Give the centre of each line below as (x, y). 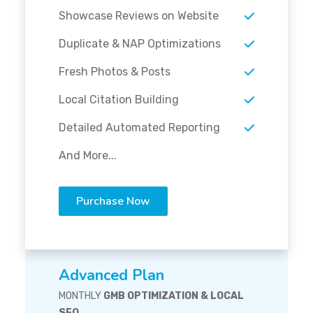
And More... (88, 156)
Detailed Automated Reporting (139, 128)
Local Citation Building (119, 100)
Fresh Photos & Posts (115, 72)
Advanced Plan (111, 276)
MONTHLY (81, 296)
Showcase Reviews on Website (139, 16)
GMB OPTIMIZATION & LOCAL (174, 296)
